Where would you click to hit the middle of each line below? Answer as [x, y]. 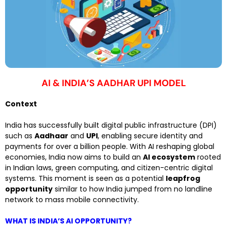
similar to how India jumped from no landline [133, 189]
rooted [208, 157]
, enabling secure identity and [150, 136]
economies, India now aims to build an [74, 157]
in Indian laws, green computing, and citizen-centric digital [109, 168]
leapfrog [183, 178]
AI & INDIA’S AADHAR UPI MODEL [113, 83]
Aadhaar [51, 136]
